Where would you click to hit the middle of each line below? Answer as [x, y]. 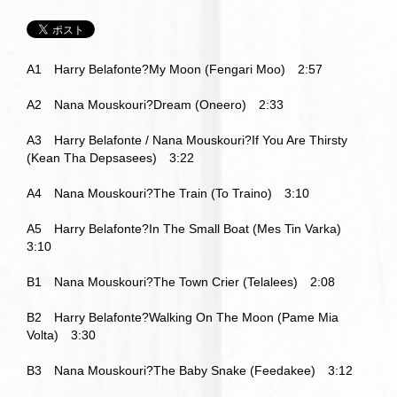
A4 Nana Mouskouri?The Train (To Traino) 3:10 [168, 193]
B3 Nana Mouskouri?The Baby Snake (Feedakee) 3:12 [190, 370]
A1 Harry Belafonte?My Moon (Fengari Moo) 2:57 [175, 69]
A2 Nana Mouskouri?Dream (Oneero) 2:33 [155, 105]
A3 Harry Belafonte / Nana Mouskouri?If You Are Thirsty [187, 140]
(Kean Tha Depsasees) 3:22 [110, 158]
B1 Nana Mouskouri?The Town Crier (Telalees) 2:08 [181, 282]
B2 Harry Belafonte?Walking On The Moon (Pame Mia [183, 317]
